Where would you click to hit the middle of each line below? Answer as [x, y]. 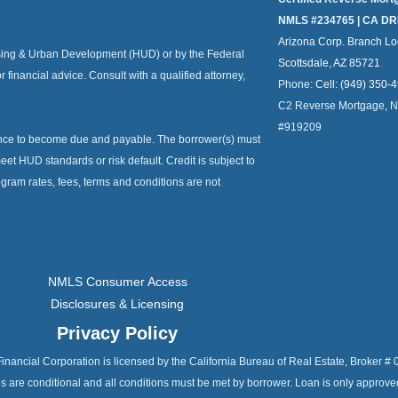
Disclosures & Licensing [117, 304]
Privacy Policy [117, 334]
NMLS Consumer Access [117, 282]
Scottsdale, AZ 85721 [329, 63]
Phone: [297, 84]
